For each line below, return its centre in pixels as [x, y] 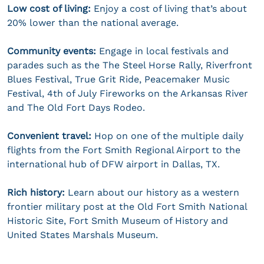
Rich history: [37, 192]
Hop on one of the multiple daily [169, 136]
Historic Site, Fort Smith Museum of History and [118, 220]
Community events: [52, 51]
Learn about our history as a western [154, 192]
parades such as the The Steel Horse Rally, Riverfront [130, 65]
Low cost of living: [49, 8]
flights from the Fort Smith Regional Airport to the [124, 150]
